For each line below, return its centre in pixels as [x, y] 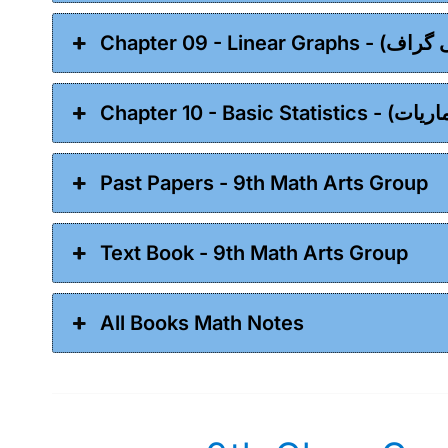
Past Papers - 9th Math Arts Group [264, 183]
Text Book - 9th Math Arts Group [254, 253]
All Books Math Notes [202, 323]
